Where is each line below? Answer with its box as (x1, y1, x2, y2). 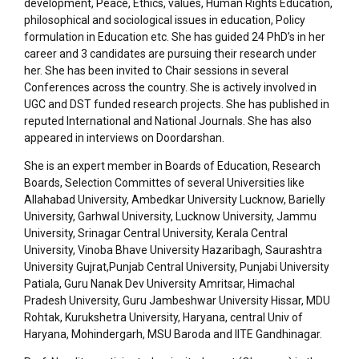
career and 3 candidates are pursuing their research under (24, 47, 317, 60)
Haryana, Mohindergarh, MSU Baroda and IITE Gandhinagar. (24, 328, 322, 341)
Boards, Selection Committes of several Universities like (24, 176, 305, 189)
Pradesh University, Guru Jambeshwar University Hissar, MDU (24, 294, 330, 307)
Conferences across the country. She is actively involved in (24, 81, 317, 94)
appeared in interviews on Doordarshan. (24, 131, 224, 144)
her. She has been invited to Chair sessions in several (24, 64, 288, 77)
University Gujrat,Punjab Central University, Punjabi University (24, 260, 329, 273)
